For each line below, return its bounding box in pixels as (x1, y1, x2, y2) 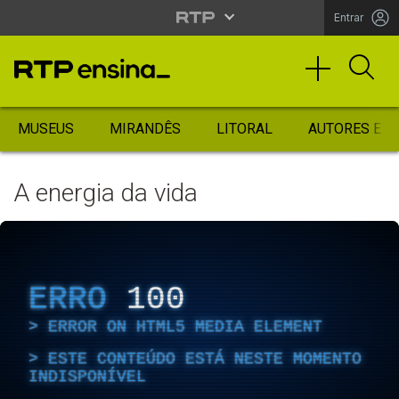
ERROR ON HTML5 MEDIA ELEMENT (48, 317, 322, 336)
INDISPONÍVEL (28, 367, 146, 386)
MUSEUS (18, 120, 74, 137)
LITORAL (216, 120, 273, 137)
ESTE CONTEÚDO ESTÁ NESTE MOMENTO (48, 349, 362, 368)
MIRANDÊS (110, 120, 181, 137)
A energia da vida (13, 178, 198, 208)
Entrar (334, 11, 363, 24)
